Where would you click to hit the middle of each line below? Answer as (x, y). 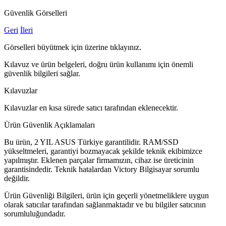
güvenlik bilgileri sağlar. (42, 73)
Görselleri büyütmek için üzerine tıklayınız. (73, 47)
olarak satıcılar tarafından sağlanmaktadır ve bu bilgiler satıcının (105, 204)
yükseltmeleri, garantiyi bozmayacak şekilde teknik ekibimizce (103, 151)
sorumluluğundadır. (35, 213)
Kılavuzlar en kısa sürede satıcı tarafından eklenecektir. (91, 107)
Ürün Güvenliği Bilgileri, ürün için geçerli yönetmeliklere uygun (106, 195)
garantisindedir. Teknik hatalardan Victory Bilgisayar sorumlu (102, 169)
